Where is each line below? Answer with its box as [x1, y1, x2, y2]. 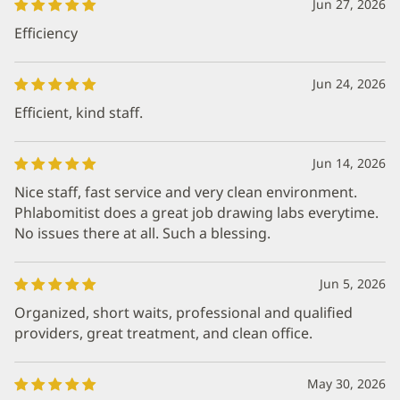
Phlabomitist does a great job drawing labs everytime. [14, 202, 379, 222]
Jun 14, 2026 [312, 154, 386, 171]
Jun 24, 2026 [312, 74, 386, 92]
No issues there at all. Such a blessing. [14, 222, 271, 243]
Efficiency [14, 22, 78, 43]
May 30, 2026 [307, 374, 386, 392]
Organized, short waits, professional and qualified [14, 302, 353, 322]
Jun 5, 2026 [320, 274, 386, 292]
